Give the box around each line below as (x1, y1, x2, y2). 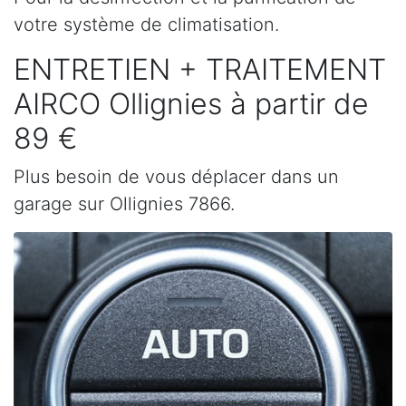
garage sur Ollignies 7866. (14, 193, 235, 215)
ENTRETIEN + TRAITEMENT (14, 52, 386, 87)
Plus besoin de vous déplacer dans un (14, 166, 339, 188)
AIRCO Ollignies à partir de (14, 86, 369, 121)
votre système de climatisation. (14, 14, 279, 35)
